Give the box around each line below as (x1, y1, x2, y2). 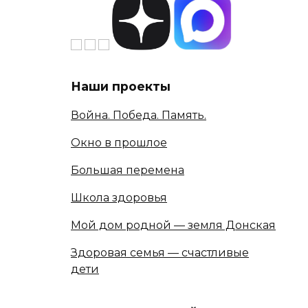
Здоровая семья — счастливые (71, 246, 249, 260)
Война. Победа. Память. (71, 109, 206, 122)
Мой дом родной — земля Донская (71, 219, 276, 232)
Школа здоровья (71, 191, 167, 205)
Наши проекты (71, 78, 170, 93)
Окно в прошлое (71, 136, 167, 150)
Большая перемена (71, 164, 184, 177)
